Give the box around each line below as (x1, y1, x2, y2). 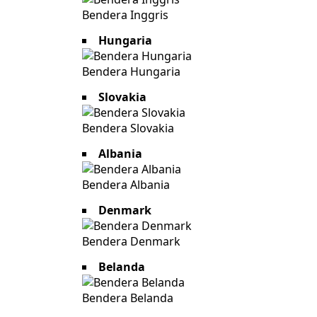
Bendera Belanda (82, 290, 173, 306)
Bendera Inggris (82, 7, 168, 23)
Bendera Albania (82, 177, 170, 193)
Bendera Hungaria (82, 64, 180, 80)
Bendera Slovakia (82, 120, 174, 137)
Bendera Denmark (82, 234, 180, 250)
